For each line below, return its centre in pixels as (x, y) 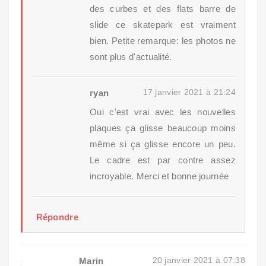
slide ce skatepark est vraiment (163, 25)
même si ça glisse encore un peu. (163, 144)
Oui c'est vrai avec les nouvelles (163, 112)
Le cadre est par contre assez (163, 160)
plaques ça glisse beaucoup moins (163, 128)
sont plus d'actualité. (131, 57)
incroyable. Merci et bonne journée (159, 176)
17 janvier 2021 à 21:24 (189, 92)
